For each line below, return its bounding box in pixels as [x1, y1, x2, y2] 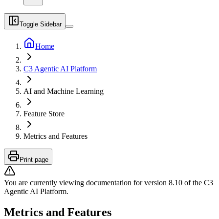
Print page [20, 156, 48, 163]
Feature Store [23, 109, 65, 118]
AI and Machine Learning [23, 87, 104, 95]
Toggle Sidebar [20, 21, 62, 28]
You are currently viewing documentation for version [4, 178, 169, 187]
